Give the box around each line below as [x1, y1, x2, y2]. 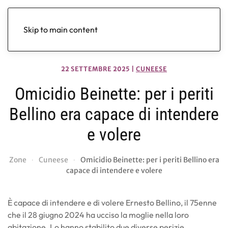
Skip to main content [23, 24, 98, 35]
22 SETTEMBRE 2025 [61, 65, 130, 73]
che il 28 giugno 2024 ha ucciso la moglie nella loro [8, 210, 189, 220]
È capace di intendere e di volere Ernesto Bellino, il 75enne [8, 197, 217, 208]
